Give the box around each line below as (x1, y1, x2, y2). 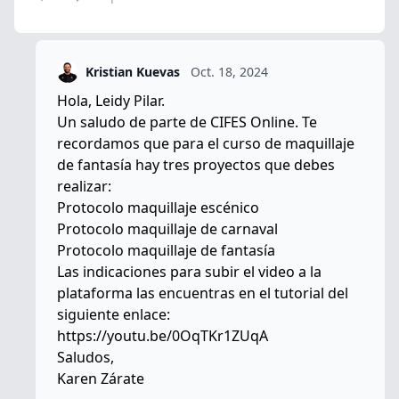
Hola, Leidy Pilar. (57, 91, 165, 110)
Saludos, (57, 347, 114, 367)
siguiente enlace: (57, 305, 170, 324)
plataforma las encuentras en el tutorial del (57, 283, 348, 303)
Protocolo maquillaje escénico (57, 198, 259, 217)
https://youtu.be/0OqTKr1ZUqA (57, 326, 268, 346)
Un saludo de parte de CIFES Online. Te (57, 112, 317, 132)
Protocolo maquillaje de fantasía (57, 240, 275, 260)
